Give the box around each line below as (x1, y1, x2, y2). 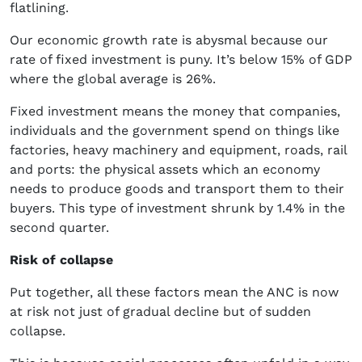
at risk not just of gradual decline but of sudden (10, 304, 311, 320)
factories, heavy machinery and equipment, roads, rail (10, 142, 347, 158)
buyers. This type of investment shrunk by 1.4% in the (10, 200, 345, 217)
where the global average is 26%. (10, 71, 216, 87)
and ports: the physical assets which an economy (10, 162, 320, 178)
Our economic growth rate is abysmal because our (10, 32, 328, 48)
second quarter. (10, 220, 109, 236)
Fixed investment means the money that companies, (10, 103, 340, 120)
